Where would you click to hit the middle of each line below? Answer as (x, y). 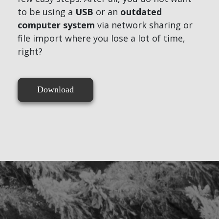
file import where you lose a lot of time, (101, 38)
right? (30, 51)
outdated (141, 11)
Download (55, 90)
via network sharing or (143, 25)
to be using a (46, 11)
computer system (56, 25)
